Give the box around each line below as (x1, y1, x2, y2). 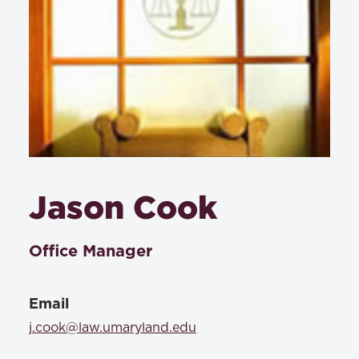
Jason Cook (29, 189, 217, 224)
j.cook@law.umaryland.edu (29, 321, 196, 334)
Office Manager (29, 241, 152, 260)
